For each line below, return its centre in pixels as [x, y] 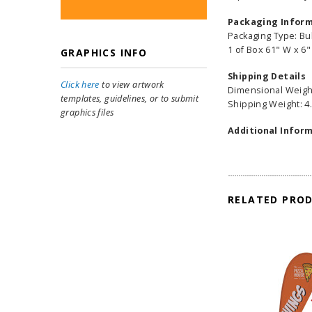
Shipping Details [267, 77]
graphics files [87, 112]
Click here [80, 85]
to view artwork [132, 85]
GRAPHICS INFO [104, 53]
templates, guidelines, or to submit [130, 99]
